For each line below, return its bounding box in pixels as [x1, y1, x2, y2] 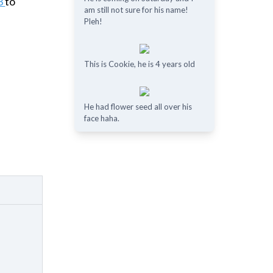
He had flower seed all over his [83, 102, 192, 112]
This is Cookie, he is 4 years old [83, 59, 195, 69]
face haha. [83, 113, 119, 123]
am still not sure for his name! [83, 5, 188, 15]
